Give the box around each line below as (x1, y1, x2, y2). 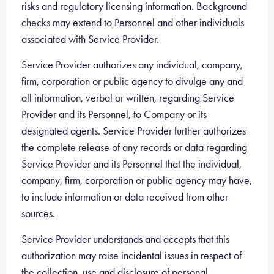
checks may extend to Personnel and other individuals (21, 16, 244, 29)
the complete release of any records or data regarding (21, 141, 247, 154)
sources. (21, 207, 55, 220)
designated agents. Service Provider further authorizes (21, 124, 246, 138)
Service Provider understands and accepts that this (21, 232, 229, 246)
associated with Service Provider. (21, 32, 159, 46)
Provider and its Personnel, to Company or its (21, 108, 207, 121)
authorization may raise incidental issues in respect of (21, 249, 242, 262)
